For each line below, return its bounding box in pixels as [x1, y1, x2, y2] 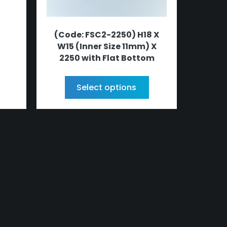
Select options [76, 81, 136, 93]
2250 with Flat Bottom [59, 52, 155, 64]
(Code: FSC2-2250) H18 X [54, 28, 160, 41]
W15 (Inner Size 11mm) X [57, 40, 157, 52]
